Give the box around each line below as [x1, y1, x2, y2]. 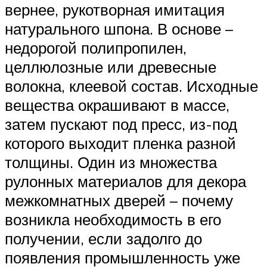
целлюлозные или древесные [5, 57, 216, 76]
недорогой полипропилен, [5, 38, 187, 57]
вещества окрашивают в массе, [5, 95, 229, 114]
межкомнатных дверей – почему [5, 190, 233, 210]
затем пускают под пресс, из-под [5, 114, 237, 133]
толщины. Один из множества [5, 152, 217, 172]
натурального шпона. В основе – [5, 18, 233, 38]
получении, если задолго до [5, 228, 202, 248]
